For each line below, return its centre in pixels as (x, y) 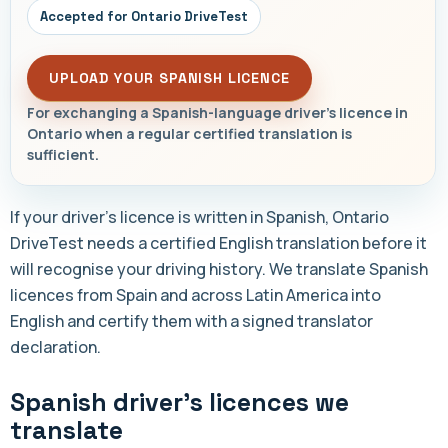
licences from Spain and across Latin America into (195, 295)
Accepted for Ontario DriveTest (144, 17)
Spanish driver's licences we (179, 402)
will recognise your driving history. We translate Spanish (219, 269)
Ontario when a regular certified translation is (189, 134)
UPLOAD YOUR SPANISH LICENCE (169, 78)
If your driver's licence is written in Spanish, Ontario (199, 217)
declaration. (55, 347)
